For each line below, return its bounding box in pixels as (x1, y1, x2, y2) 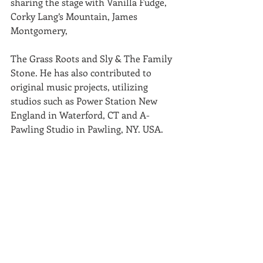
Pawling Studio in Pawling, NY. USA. (11, 123, 163, 135)
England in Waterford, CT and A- (11, 109, 150, 121)
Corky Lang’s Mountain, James (11, 10, 140, 22)
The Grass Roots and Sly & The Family (11, 52, 174, 65)
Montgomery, (11, 24, 70, 36)
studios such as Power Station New (11, 95, 160, 107)
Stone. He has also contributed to (11, 66, 154, 79)
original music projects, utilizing (11, 80, 150, 93)
